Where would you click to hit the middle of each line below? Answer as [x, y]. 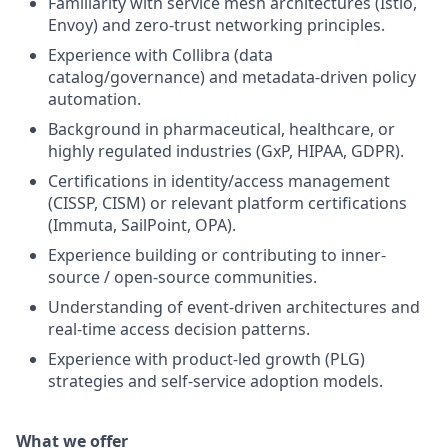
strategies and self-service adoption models [213, 381]
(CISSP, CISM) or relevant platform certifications [227, 203]
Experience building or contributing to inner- [217, 255]
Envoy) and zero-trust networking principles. [216, 25]
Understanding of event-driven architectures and [234, 307]
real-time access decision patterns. [179, 329]
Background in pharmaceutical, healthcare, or [221, 129]
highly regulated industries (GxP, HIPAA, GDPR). [226, 151]
